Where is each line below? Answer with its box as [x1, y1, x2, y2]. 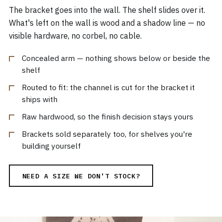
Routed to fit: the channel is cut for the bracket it [22, 82, 195, 93]
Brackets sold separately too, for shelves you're [22, 129, 192, 139]
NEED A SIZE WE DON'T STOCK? [22, 171, 140, 180]
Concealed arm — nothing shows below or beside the [22, 53, 210, 63]
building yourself [22, 141, 81, 151]
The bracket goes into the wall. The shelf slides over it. [9, 5, 205, 15]
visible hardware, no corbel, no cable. [9, 31, 142, 41]
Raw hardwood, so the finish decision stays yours [22, 111, 193, 122]
